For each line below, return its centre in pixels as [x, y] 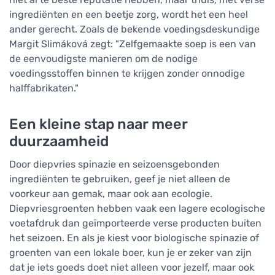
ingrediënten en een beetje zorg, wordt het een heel [129, 15]
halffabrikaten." [44, 88]
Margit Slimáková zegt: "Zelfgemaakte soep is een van [133, 44]
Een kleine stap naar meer [99, 124]
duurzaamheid [59, 141]
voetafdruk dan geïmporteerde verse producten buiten [135, 223]
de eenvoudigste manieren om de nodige [103, 59]
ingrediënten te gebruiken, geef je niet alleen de [120, 179]
